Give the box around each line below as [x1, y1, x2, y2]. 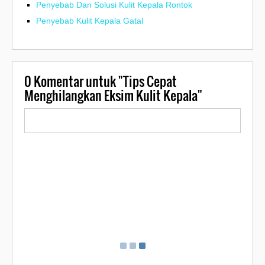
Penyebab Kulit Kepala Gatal [36, 16, 143, 26]
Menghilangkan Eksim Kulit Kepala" [24, 85, 202, 105]
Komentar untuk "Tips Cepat [31, 70, 177, 91]
